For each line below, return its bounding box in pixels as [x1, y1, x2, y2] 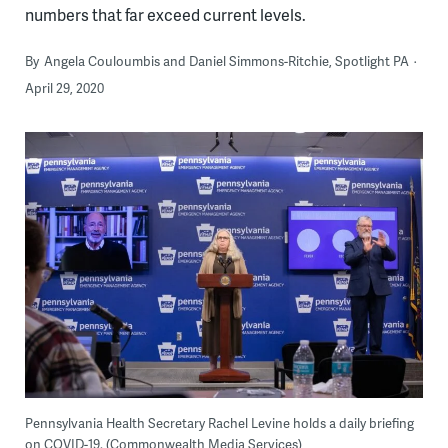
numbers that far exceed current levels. [24, 3, 306, 27]
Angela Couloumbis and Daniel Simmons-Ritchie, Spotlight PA [43, 52, 409, 71]
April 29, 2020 [24, 79, 104, 98]
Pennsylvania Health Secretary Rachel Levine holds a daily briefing [24, 414, 414, 433]
